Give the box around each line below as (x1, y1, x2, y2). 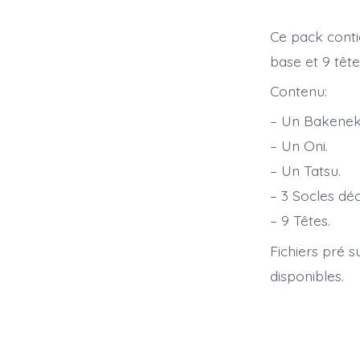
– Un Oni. (270, 137, 328, 155)
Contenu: (270, 82, 327, 100)
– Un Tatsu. (270, 162, 341, 180)
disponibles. (270, 266, 344, 284)
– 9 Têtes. (270, 211, 330, 230)
